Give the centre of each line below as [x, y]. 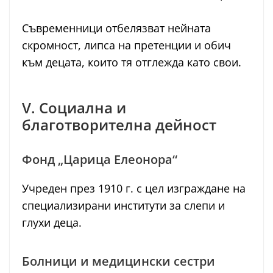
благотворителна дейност [119, 125]
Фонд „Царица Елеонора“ [100, 160]
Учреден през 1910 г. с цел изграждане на [134, 189]
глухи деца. [52, 223]
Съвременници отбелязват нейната [116, 28]
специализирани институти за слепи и [123, 206]
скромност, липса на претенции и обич [126, 45]
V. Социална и [74, 108]
